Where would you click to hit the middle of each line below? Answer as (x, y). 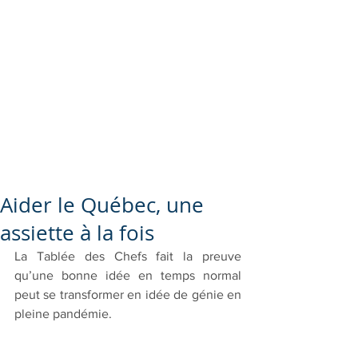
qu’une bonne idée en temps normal (128, 275)
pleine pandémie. (65, 314)
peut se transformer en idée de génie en (128, 294)
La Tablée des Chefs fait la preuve (128, 256)
